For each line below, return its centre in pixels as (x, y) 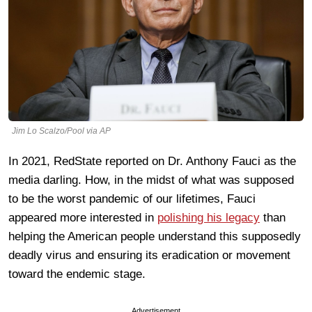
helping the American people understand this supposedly (155, 236)
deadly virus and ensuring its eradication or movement (149, 255)
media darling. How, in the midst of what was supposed (151, 180)
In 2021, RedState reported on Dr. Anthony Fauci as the (152, 161)
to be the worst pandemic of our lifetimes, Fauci (132, 198)
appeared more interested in (83, 217)
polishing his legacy (209, 217)
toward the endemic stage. (77, 274)
